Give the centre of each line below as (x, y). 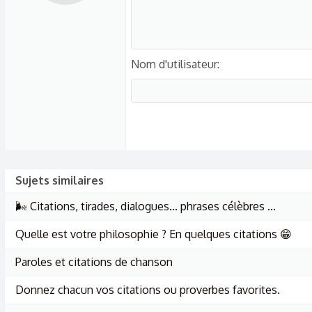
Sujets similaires (60, 180)
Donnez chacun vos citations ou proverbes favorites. (148, 290)
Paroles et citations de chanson (94, 262)
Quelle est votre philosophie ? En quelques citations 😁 (154, 234)
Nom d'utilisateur (174, 64)
